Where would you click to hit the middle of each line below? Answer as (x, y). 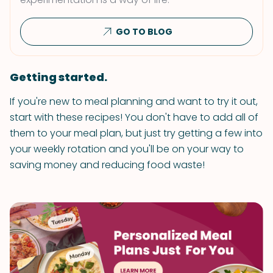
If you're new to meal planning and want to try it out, (134, 101)
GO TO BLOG (144, 32)
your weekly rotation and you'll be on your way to (127, 149)
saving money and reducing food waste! (107, 165)
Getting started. (58, 77)
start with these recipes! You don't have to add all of (134, 117)
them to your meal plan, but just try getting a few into (136, 133)
